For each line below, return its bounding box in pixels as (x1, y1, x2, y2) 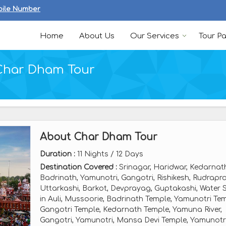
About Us (79, 32, 115, 40)
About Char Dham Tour (40, 131, 157, 143)
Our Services (130, 32, 179, 40)
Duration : (40, 150, 75, 158)
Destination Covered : (40, 163, 117, 171)
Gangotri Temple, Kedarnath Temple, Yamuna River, (40, 206, 222, 213)
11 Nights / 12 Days (75, 150, 143, 158)
